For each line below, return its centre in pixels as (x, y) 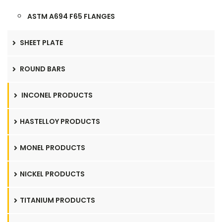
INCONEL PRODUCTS (56, 95)
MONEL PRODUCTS (53, 148)
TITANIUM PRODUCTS (57, 200)
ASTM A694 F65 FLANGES (71, 16)
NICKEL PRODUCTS (52, 174)
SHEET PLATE (41, 43)
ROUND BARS (42, 69)
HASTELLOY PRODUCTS (60, 121)
